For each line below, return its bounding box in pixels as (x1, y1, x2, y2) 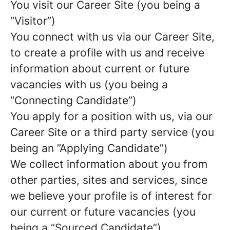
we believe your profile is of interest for (10, 189, 212, 202)
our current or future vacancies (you (10, 205, 196, 218)
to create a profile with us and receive (10, 46, 204, 59)
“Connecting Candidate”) (10, 94, 137, 107)
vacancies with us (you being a (10, 78, 168, 91)
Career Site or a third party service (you (10, 126, 214, 139)
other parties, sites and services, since (10, 174, 207, 186)
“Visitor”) (10, 14, 55, 27)
